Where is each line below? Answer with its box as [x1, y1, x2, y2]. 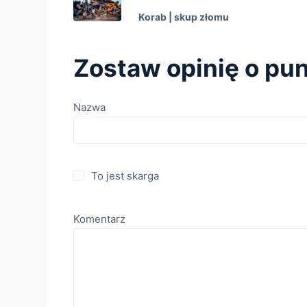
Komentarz [73, 212, 126, 225]
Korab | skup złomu [138, 10, 230, 23]
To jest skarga [90, 169, 159, 183]
